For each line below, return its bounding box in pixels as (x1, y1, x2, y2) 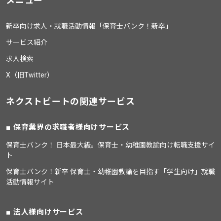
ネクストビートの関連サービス (6, 96, 135, 107)
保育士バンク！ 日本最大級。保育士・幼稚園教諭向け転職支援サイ (6, 141, 215, 149)
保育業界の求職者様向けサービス (13, 123, 130, 132)
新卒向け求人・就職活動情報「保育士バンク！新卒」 (6, 22, 172, 31)
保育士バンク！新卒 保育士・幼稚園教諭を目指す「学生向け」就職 (6, 168, 215, 176)
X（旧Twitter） (6, 71, 54, 79)
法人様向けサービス (13, 208, 83, 217)
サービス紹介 (6, 38, 47, 47)
